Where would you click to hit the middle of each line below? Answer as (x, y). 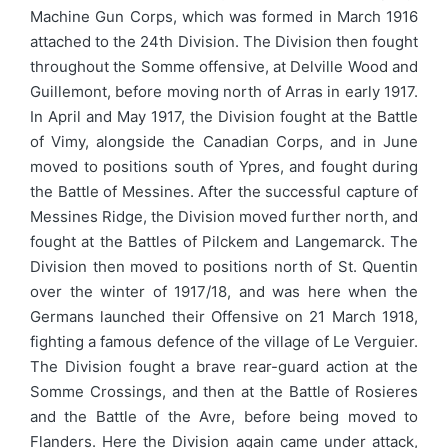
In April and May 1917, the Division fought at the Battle (224, 116)
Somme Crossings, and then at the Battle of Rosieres (224, 391)
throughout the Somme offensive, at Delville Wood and (224, 66)
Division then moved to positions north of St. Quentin (224, 266)
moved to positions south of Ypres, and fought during (224, 166)
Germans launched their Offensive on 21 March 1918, (224, 316)
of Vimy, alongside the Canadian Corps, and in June (224, 141)
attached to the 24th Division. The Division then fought (224, 41)
